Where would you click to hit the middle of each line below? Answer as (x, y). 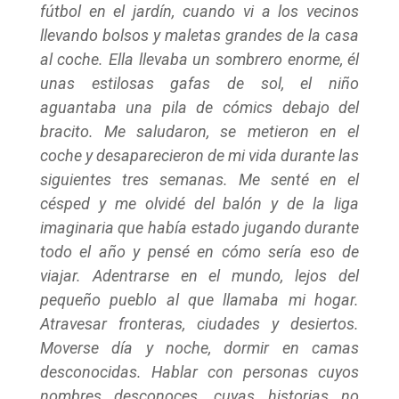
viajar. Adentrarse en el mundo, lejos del (199, 276)
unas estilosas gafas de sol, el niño (199, 83)
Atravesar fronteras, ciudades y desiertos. (199, 324)
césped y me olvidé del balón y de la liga (199, 204)
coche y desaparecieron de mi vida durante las (199, 155)
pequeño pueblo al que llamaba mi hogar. (199, 300)
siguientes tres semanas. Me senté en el (199, 179)
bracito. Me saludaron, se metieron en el (199, 131)
